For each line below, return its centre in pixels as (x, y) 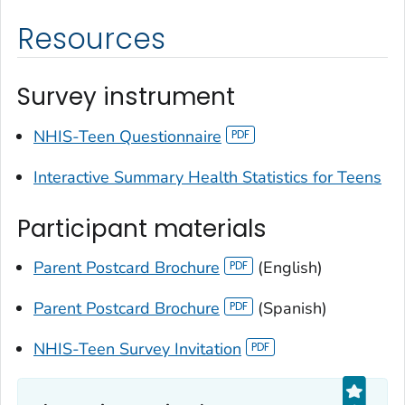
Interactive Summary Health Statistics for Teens (207, 177)
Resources (91, 39)
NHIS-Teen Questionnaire (127, 136)
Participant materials (142, 228)
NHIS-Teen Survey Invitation (137, 349)
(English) (287, 268)
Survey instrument (126, 97)
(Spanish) (290, 309)
